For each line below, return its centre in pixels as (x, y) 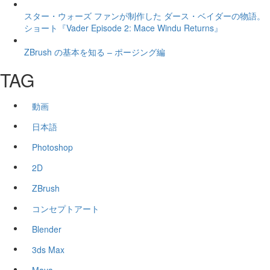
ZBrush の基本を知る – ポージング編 (95, 52)
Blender (47, 229)
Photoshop (52, 147)
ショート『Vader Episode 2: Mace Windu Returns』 (123, 27)
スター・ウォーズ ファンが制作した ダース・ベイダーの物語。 (145, 15)
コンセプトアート (66, 208)
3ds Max (48, 249)
